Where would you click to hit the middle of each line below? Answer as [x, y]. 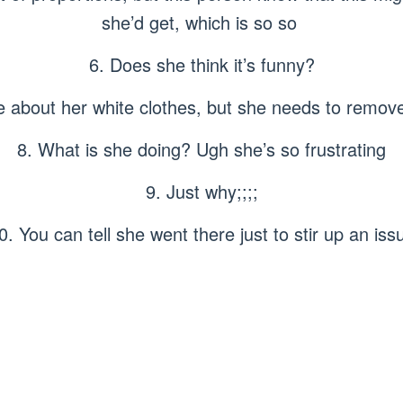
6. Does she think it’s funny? [201, 64]
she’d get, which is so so [201, 22]
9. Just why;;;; [201, 191]
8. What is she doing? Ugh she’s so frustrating [201, 148]
